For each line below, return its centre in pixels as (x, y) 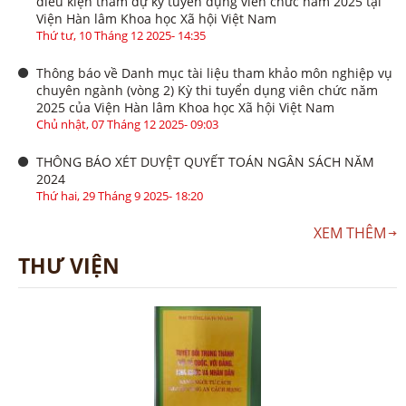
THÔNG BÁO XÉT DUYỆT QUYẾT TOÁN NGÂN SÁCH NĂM (205, 162)
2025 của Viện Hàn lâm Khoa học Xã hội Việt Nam (185, 108)
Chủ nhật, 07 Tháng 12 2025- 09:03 (127, 125)
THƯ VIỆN (69, 266)
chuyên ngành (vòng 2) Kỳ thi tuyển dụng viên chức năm (207, 91)
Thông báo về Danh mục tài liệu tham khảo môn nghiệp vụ (214, 73)
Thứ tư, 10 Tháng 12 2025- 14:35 (121, 36)
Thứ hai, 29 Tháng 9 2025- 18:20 (120, 196)
